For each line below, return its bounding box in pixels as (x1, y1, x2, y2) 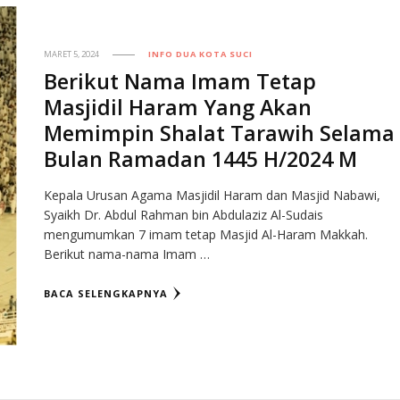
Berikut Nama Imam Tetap (44, 67, 317, 96)
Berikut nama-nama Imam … (44, 246, 211, 263)
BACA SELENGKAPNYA (44, 287, 169, 301)
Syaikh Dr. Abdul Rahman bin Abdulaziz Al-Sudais (44, 206, 324, 224)
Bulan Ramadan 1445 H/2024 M (44, 145, 358, 174)
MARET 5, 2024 (44, 48, 100, 61)
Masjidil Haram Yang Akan (44, 93, 312, 122)
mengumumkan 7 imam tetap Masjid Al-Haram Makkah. (44, 226, 369, 244)
